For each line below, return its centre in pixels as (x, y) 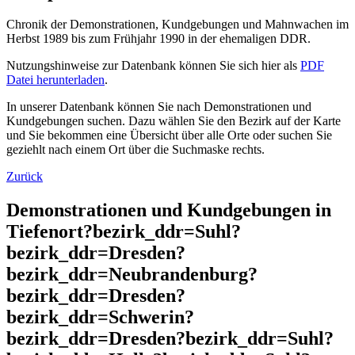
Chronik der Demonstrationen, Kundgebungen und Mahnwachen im (177, 25)
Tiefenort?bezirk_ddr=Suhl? (124, 232)
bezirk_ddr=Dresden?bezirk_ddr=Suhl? (170, 339)
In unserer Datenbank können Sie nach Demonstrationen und (159, 107)
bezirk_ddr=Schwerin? (100, 317)
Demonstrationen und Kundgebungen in (169, 210)
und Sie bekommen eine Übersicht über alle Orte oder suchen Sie (169, 136)
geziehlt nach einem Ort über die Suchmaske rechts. (136, 150)
